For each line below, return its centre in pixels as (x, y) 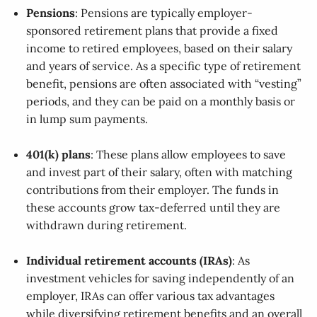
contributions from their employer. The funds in (153, 190)
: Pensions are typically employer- (164, 13)
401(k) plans (59, 155)
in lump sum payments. (87, 119)
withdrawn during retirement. (107, 225)
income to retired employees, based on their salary (160, 48)
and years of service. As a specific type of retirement (164, 66)
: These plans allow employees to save (189, 155)
